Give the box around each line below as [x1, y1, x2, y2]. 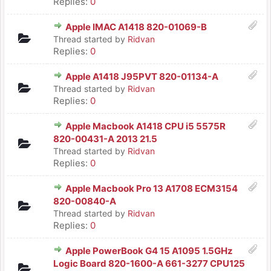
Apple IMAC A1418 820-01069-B [65, 21, 207, 33]
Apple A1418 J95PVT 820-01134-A [65, 71, 218, 82]
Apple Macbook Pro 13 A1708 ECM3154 [65, 183, 238, 194]
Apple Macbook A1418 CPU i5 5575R [65, 120, 226, 132]
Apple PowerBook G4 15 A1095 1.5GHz [65, 245, 233, 256]
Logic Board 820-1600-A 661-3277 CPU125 [53, 258, 245, 269]
